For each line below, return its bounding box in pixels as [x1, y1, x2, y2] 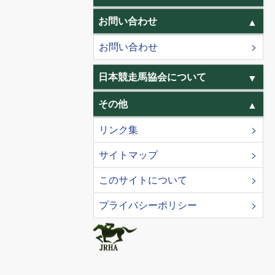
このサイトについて [99, 172, 187, 187]
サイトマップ [99, 147, 158, 162]
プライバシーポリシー [99, 198, 197, 212]
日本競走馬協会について [98, 69, 206, 84]
